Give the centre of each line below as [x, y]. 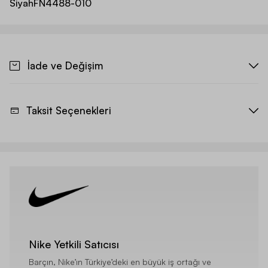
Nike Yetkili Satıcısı [74, 244]
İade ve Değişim [65, 66]
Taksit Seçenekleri [69, 111]
